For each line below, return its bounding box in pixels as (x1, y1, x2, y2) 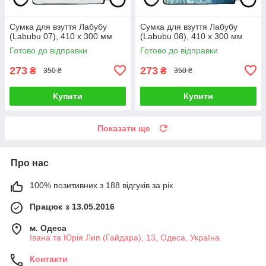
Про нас (11, 157, 49, 168)
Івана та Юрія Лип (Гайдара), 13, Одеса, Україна (30, 232, 220, 242)
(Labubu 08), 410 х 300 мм (140, 31, 243, 41)
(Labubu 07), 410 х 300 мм (9, 31, 112, 41)
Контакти (30, 254, 68, 264)
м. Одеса (30, 223, 66, 233)
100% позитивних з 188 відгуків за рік (30, 180, 173, 190)
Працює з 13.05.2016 (30, 201, 115, 211)
